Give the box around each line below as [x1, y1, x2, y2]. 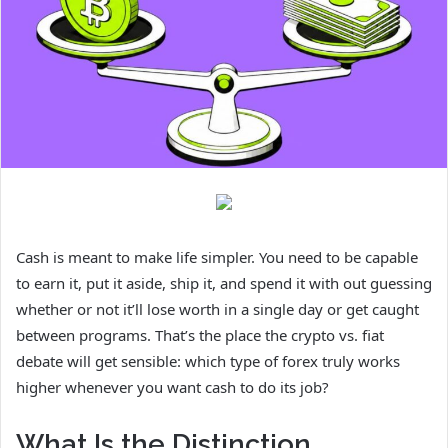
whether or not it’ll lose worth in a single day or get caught [16, 298, 419, 319]
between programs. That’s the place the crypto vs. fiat [16, 324, 384, 345]
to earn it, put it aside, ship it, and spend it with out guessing [16, 272, 432, 293]
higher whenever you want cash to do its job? [16, 376, 329, 397]
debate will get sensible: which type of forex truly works [16, 350, 400, 371]
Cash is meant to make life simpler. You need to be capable [16, 246, 418, 267]
